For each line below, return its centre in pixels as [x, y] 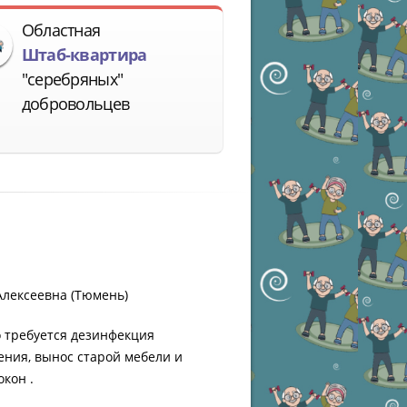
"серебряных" [72, 79]
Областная [61, 30]
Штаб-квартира [84, 54]
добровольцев [75, 103]
